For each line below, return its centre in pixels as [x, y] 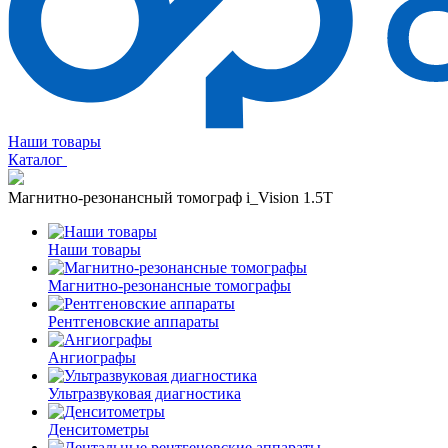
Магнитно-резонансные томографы [169, 285]
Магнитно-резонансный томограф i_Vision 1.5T [170, 197]
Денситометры [98, 429]
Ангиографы [92, 357]
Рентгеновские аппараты [133, 321]
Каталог [37, 159]
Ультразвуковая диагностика [144, 393]
